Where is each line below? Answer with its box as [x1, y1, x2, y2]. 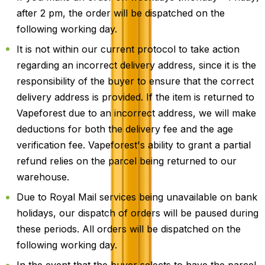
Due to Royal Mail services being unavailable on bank [17, 191, 257, 203]
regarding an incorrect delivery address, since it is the [17, 59, 256, 71]
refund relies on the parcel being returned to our [17, 154, 237, 167]
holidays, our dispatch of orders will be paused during [17, 207, 258, 219]
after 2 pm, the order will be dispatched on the [17, 7, 225, 19]
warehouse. [17, 170, 69, 183]
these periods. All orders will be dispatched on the [17, 223, 241, 235]
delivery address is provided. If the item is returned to [17, 91, 254, 103]
